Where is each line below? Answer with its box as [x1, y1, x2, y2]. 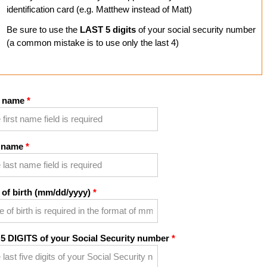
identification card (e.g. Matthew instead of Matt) [6, 4, 192, 15]
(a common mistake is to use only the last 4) [6, 38, 179, 48]
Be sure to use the [6, 24, 80, 35]
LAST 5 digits [79, 24, 136, 35]
